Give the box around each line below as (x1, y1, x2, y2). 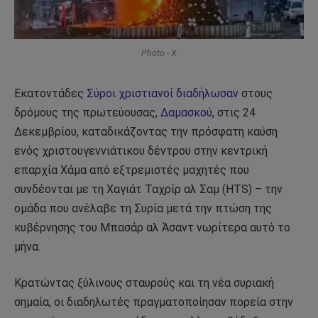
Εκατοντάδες (14, 86, 87, 100)
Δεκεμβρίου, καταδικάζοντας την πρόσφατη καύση (14, 124, 278, 138)
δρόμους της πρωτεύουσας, (14, 105, 160, 119)
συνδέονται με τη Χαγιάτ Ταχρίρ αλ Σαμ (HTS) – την (14, 182, 283, 196)
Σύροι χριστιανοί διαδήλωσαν (87, 86, 238, 100)
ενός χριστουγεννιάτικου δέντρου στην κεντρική (14, 143, 268, 158)
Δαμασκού (160, 105, 212, 119)
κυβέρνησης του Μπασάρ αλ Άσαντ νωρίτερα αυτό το (14, 220, 290, 234)
